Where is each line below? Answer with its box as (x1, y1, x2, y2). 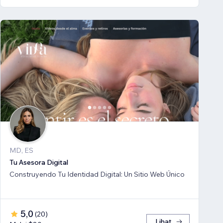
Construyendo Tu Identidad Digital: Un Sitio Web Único (9, 170, 185, 179)
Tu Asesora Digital (9, 158, 68, 167)
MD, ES (9, 146, 33, 155)
